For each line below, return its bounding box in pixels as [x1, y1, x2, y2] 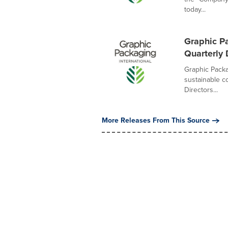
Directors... [184, 84, 218, 95]
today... [184, 4, 206, 15]
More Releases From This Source [101, 115, 210, 126]
